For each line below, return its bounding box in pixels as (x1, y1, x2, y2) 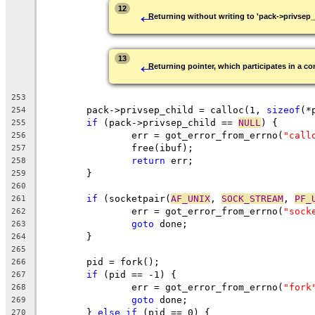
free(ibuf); (131, 142, 193, 153)
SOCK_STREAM (221, 193, 283, 204)
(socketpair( (98, 193, 171, 204)
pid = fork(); (86, 256, 160, 267)
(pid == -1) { (98, 269, 176, 280)
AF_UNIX (171, 193, 210, 204)
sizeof (266, 104, 300, 115)
